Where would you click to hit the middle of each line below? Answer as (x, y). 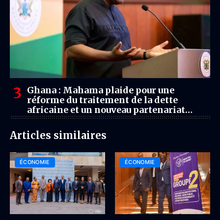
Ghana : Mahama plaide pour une (101, 90)
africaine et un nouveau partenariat (106, 110)
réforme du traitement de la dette (102, 100)
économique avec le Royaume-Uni (104, 120)
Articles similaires (58, 135)
